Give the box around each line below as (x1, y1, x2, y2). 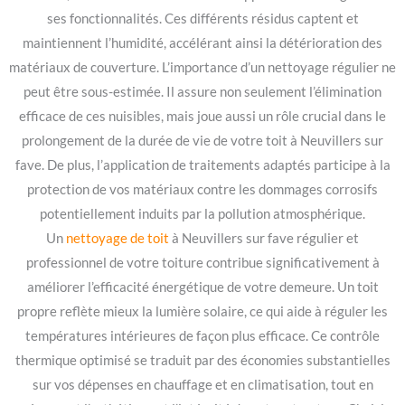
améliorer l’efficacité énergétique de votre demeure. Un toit (26, 278, 379, 295)
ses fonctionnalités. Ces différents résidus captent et (46, 10, 359, 26)
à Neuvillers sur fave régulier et (169, 230, 359, 246)
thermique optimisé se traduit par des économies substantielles (14, 352, 391, 368)
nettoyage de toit (66, 230, 169, 246)
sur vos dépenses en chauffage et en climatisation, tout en (32, 376, 373, 392)
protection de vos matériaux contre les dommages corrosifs (27, 181, 378, 197)
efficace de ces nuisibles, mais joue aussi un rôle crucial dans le (19, 108, 386, 124)
